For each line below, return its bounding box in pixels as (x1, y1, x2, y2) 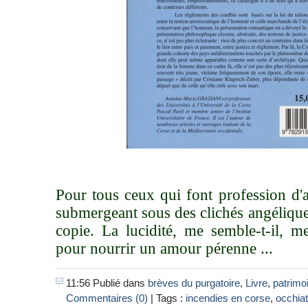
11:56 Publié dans (66, 277, 148, 289)
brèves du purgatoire (148, 277, 240, 289)
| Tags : (148, 292, 186, 305)
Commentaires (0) (66, 292, 148, 305)
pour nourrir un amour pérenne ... (56, 240, 273, 258)
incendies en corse (186, 292, 270, 305)
